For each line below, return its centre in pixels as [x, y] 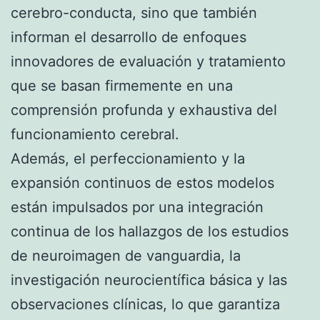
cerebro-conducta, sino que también [134, 12]
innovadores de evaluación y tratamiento [148, 61]
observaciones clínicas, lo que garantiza [145, 304]
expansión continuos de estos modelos [142, 182]
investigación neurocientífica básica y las [149, 280]
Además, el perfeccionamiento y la [128, 158]
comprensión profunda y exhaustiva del [144, 110]
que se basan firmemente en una [122, 85]
